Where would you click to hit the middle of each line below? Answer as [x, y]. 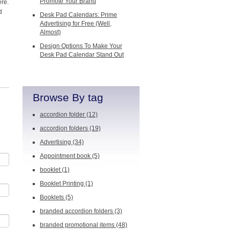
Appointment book [66, 156]
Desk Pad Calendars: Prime [78, 15]
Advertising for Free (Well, [75, 24]
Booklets [52, 197]
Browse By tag [68, 97]
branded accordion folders [77, 211]
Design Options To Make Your [81, 46]
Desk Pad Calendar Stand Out [82, 55]
